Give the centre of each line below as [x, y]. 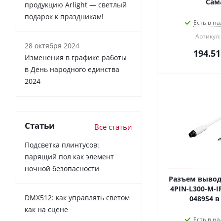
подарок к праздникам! [64, 16]
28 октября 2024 [52, 45]
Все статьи [113, 127]
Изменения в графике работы [76, 57]
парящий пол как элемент [69, 156]
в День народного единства [72, 69]
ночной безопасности [62, 168]
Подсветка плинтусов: [62, 145]
